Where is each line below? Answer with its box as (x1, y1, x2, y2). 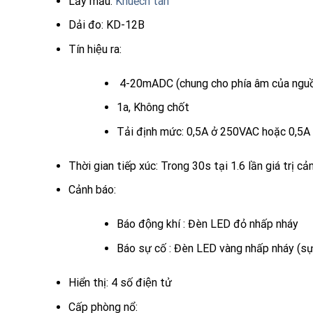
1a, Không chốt (116, 101, 189, 115)
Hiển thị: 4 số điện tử (68, 276, 172, 290)
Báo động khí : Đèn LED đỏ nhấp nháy (116, 217, 298, 231)
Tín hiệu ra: (68, 42, 122, 56)
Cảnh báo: (68, 183, 116, 197)
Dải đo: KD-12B (68, 18, 145, 32)
